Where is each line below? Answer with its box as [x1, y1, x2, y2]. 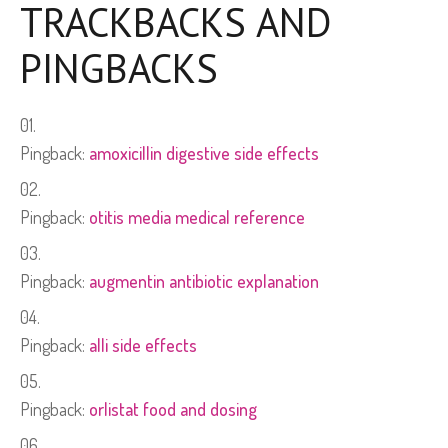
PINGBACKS [20, 42, 218, 95]
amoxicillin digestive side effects [89, 142, 319, 165]
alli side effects [89, 334, 197, 357]
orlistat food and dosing [89, 398, 257, 421]
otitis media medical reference [89, 206, 305, 229]
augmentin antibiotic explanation [89, 270, 319, 293]
